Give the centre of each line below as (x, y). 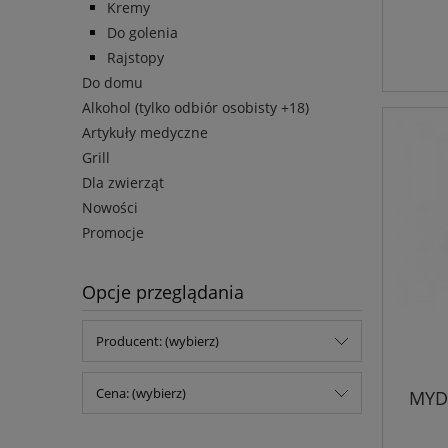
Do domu (112, 83)
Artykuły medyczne (145, 133)
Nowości (110, 208)
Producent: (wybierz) (157, 341)
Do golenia (142, 33)
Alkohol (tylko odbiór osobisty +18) (195, 108)
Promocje (113, 233)
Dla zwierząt (123, 183)
